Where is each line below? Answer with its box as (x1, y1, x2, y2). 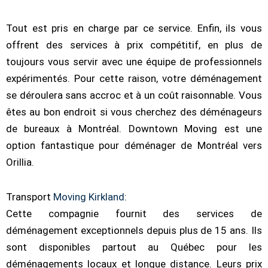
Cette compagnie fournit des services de (6, 208, 262, 220)
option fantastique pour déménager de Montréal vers (6, 139, 262, 152)
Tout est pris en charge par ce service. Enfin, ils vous (6, 22, 262, 35)
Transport (6, 191, 53, 203)
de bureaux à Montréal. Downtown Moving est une (6, 123, 262, 135)
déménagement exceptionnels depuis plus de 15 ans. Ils (6, 224, 262, 237)
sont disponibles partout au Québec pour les (6, 241, 262, 254)
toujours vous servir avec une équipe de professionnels (6, 56, 262, 68)
